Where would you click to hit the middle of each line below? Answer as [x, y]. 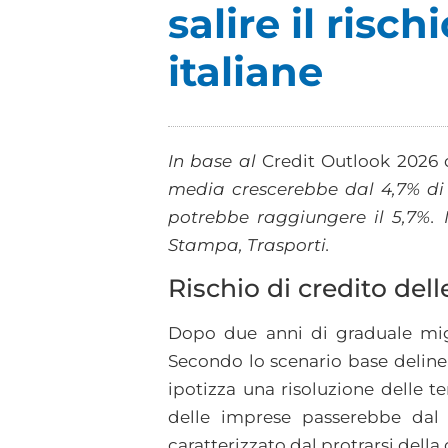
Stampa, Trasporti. [249, 244]
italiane [245, 71]
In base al [215, 160]
